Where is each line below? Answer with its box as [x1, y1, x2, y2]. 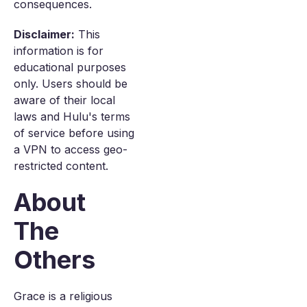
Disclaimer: [14, 27, 75, 41]
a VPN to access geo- [14, 143, 127, 156]
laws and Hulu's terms [14, 110, 130, 123]
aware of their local [14, 93, 115, 107]
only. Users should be [14, 77, 127, 90]
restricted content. [14, 159, 108, 173]
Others [14, 245, 95, 275]
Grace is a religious [14, 289, 112, 303]
